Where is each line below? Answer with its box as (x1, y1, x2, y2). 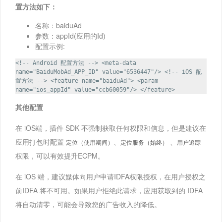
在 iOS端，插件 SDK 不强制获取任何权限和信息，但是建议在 (15, 123, 206, 133)
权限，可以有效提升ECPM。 (15, 151, 105, 161)
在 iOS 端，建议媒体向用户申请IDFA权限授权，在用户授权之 (15, 171, 206, 182)
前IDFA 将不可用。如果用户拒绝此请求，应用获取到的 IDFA (15, 185, 203, 196)
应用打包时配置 (15, 137, 66, 147)
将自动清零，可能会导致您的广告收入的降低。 (15, 199, 161, 210)
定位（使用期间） (66, 139, 113, 147)
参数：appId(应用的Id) (35, 31, 106, 41)
